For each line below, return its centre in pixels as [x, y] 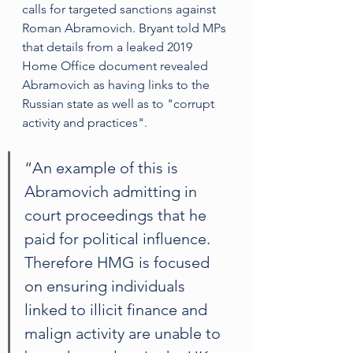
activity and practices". [86, 123]
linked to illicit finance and [118, 310]
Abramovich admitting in [113, 191]
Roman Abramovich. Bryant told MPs [126, 28]
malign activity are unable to [124, 333]
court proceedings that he [117, 215]
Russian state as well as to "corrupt [120, 104]
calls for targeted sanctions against [121, 9]
